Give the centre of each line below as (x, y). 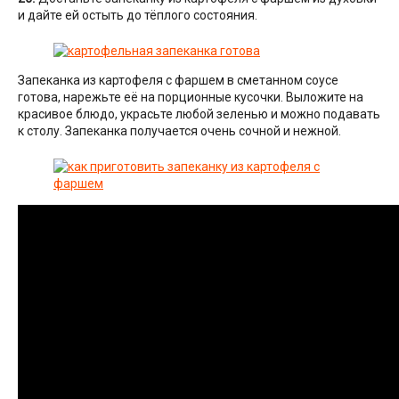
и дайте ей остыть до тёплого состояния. (138, 16)
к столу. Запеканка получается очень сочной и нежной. (179, 131)
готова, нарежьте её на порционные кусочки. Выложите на (191, 98)
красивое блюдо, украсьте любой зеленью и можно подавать (199, 114)
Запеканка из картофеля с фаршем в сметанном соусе (178, 81)
